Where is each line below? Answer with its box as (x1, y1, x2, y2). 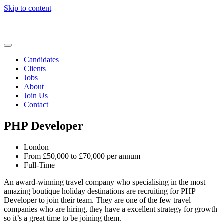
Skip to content (4, 4, 51, 12)
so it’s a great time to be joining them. (4, 214, 121, 223)
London (24, 143, 49, 152)
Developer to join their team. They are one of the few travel (4, 196, 191, 205)
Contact (24, 100, 48, 109)
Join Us (24, 91, 48, 100)
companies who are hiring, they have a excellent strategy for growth (4, 205, 217, 214)
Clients (24, 64, 46, 73)
